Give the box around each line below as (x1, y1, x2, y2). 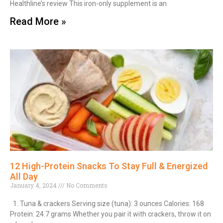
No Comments (65, 181, 108, 189)
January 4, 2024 (10, 181, 58, 189)
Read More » (10, 15, 66, 27)
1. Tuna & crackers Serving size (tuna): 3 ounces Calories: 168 (10, 199, 204, 208)
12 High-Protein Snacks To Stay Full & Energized (10, 160, 208, 171)
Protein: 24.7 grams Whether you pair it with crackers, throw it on (10, 210, 211, 218)
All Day (10, 171, 38, 182)
